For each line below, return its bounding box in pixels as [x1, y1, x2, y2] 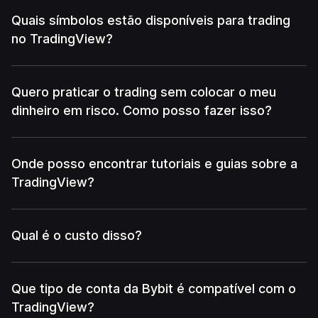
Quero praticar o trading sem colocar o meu [11, 84, 276, 100]
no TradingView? [11, 31, 113, 47]
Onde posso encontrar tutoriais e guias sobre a [11, 156, 297, 172]
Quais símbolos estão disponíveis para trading [11, 13, 290, 28]
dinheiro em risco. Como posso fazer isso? [11, 103, 272, 119]
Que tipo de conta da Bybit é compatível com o [11, 281, 296, 297]
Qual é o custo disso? [11, 228, 142, 243]
